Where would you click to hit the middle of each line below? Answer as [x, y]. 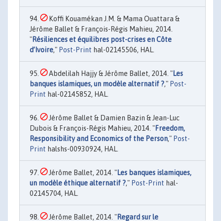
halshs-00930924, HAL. [82, 149]
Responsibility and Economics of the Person [99, 139]
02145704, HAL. [54, 194]
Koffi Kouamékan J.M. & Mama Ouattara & [113, 19]
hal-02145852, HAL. [77, 94]
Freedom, [170, 129]
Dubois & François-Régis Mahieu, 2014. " [92, 129]
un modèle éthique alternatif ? [78, 183]
